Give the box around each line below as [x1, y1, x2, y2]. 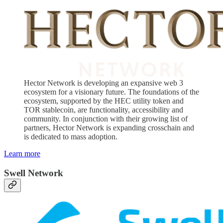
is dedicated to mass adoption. [24, 132, 117, 141]
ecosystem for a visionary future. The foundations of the [24, 88, 199, 97]
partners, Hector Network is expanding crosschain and [24, 123, 194, 132]
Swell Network [4, 167, 63, 178]
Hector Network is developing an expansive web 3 [24, 79, 183, 88]
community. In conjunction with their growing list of [24, 114, 188, 123]
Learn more [4, 149, 40, 158]
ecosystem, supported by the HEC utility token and [24, 97, 184, 106]
